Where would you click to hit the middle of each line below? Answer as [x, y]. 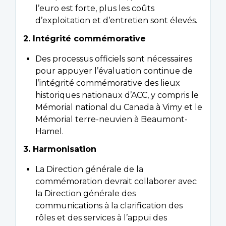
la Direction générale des [86, 194]
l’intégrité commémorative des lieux [108, 83]
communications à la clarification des [109, 206]
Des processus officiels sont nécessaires [114, 59]
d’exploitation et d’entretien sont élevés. [116, 21]
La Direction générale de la [89, 169]
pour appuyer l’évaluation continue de [114, 71]
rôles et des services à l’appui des [101, 218]
